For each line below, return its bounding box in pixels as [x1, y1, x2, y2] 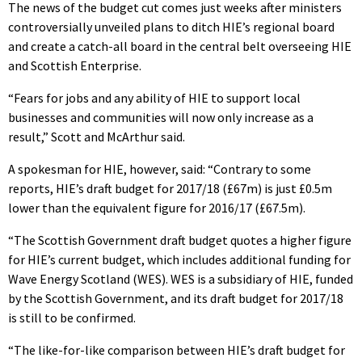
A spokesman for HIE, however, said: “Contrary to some [8, 160, 311, 177]
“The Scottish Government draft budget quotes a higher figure [8, 231, 351, 248]
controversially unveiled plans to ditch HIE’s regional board [8, 18, 335, 35]
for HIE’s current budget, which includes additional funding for [8, 250, 351, 267]
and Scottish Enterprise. [8, 57, 141, 74]
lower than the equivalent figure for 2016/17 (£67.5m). [8, 199, 305, 216]
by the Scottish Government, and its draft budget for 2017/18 [8, 289, 343, 306]
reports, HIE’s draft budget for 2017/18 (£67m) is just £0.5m [8, 179, 332, 196]
